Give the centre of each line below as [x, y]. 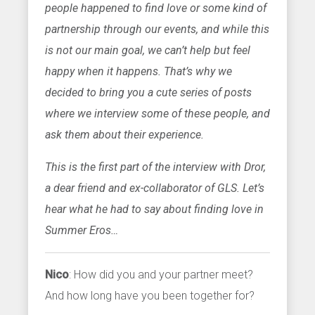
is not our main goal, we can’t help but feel [148, 50]
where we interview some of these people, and [157, 113]
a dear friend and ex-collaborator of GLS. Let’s [155, 188]
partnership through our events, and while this [157, 29]
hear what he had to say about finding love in [154, 209]
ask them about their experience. [124, 134]
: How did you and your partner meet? [161, 274]
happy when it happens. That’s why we [139, 71]
